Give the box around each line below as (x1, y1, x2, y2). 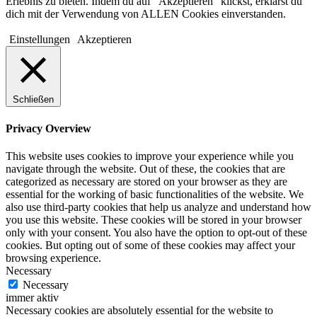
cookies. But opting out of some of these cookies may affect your (6, 238, 295, 251)
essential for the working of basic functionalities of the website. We (6, 188, 304, 200)
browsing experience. (6, 251, 101, 264)
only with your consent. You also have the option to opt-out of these (6, 226, 307, 238)
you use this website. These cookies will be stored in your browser (6, 213, 301, 226)
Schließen (13, 94, 54, 105)
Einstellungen (9, 33, 70, 46)
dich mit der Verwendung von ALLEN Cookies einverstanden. (6, 8, 286, 21)
